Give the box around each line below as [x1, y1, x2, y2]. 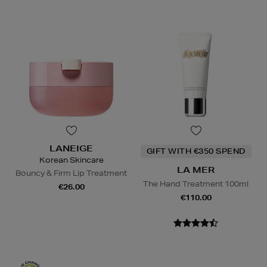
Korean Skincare [39, 155, 104, 166]
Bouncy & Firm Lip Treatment [15, 168, 127, 179]
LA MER [177, 164, 215, 176]
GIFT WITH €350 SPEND [146, 146, 246, 157]
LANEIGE [49, 143, 93, 154]
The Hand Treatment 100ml [143, 179, 249, 190]
